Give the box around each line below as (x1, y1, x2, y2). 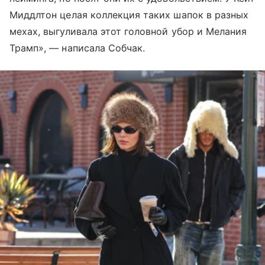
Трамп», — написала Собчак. (9, 42, 146, 54)
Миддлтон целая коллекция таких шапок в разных (9, 9, 249, 21)
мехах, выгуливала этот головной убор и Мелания (9, 25, 247, 38)
